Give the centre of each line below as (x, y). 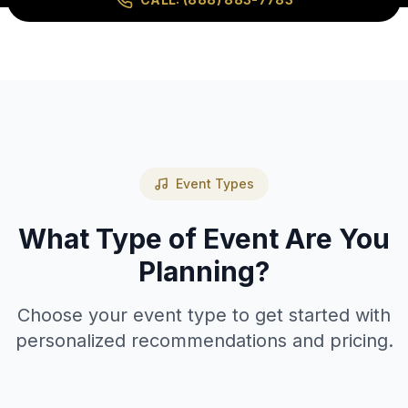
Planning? (204, 271)
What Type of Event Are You (204, 239)
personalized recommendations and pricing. (204, 341)
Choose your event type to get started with (204, 315)
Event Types (215, 184)
